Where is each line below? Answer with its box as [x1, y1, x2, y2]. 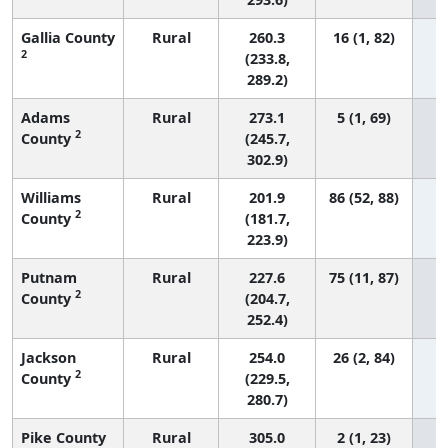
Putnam [21, 267, 77, 287]
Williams [21, 187, 81, 207]
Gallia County [21, 27, 115, 47]
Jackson [21, 347, 76, 367]
